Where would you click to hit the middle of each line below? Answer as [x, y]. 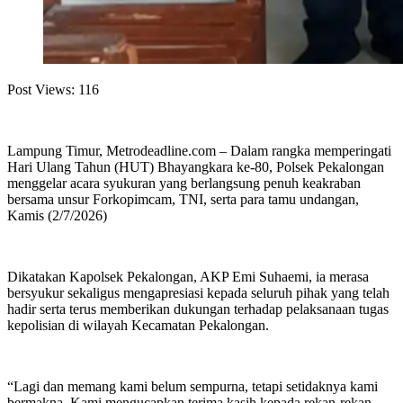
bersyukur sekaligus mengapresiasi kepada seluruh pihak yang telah [198, 293]
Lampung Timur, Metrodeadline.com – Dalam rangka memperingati [199, 151]
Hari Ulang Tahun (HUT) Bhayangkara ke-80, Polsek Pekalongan [196, 167]
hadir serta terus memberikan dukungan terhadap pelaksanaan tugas [198, 309]
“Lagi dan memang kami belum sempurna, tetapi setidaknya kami [193, 387]
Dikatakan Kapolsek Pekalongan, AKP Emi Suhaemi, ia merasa [188, 277]
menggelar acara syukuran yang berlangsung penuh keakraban [184, 184]
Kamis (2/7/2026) [57, 216]
